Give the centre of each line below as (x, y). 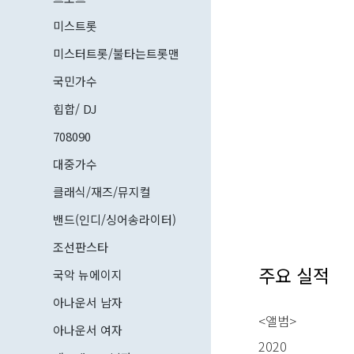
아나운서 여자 (88, 330)
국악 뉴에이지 (88, 275)
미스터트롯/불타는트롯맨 (116, 53)
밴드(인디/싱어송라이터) (115, 219)
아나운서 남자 (88, 302)
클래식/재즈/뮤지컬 (102, 192)
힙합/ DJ (75, 109)
